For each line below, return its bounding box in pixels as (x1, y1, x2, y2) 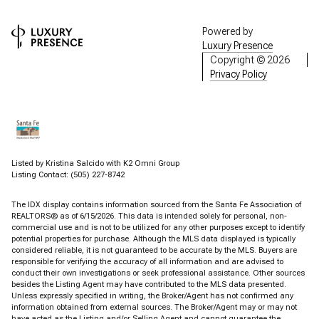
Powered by (202, 25, 253, 37)
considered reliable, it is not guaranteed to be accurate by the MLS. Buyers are (11, 246, 297, 256)
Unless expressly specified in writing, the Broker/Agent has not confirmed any (11, 291, 293, 301)
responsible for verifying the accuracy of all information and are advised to (11, 257, 283, 267)
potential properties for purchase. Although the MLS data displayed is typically (11, 234, 296, 244)
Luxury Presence (202, 39, 273, 51)
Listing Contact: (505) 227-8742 (11, 169, 127, 179)
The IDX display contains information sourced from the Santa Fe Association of (11, 200, 301, 210)
